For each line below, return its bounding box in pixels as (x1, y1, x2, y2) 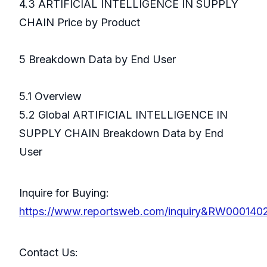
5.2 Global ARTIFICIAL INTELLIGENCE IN (19, 108, 228, 122)
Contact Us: (19, 246, 203, 259)
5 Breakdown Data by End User (19, 53, 244, 66)
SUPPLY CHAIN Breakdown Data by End (19, 127, 223, 140)
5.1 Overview (19, 90, 82, 103)
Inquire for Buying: (19, 187, 109, 200)
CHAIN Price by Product (19, 16, 140, 29)
